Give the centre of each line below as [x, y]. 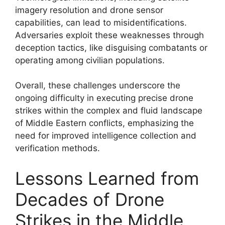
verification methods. [58, 148]
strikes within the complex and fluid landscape [109, 110]
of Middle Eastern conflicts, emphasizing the [104, 123]
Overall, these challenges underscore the [98, 85]
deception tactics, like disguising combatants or [111, 47]
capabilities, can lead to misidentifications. [101, 22]
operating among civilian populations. [90, 60]
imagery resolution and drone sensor [89, 10]
